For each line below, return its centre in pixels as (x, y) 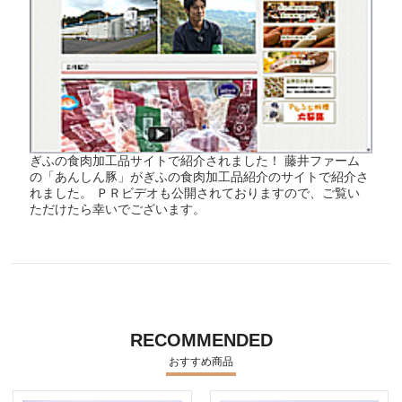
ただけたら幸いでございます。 (118, 209)
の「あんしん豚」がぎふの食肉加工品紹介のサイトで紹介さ (200, 176)
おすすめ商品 (201, 361)
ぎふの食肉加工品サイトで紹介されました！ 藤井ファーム (195, 160)
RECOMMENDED (201, 340)
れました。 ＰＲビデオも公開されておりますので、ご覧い (195, 192)
